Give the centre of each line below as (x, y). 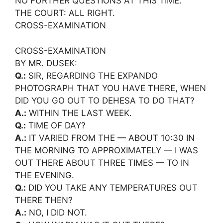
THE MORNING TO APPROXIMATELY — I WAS (107, 150)
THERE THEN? (44, 200)
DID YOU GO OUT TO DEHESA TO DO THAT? (105, 100)
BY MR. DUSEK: (46, 63)
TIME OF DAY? (56, 125)
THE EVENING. (45, 175)
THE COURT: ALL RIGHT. (65, 13)
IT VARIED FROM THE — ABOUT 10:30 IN (111, 138)
